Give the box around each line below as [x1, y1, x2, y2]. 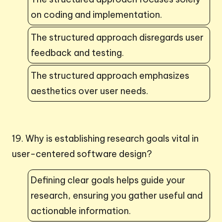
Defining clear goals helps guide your [31, 174, 185, 186]
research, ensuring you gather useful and [31, 189, 203, 201]
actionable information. [31, 205, 131, 217]
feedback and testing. [31, 47, 124, 58]
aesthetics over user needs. [31, 85, 148, 97]
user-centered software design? [12, 148, 152, 160]
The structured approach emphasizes [31, 69, 189, 81]
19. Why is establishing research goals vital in [12, 132, 199, 144]
